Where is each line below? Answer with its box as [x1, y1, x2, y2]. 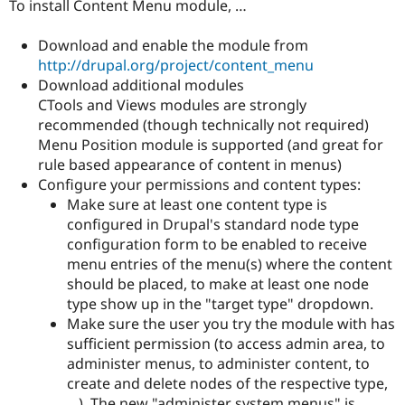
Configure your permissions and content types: [38, 174, 361, 195]
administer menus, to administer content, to [67, 353, 370, 374]
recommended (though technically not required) [38, 115, 369, 136]
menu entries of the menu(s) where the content [67, 254, 392, 275]
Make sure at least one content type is [67, 194, 327, 215]
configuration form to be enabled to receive [67, 234, 367, 255]
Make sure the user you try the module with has [67, 314, 395, 334]
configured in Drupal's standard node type [67, 214, 359, 235]
